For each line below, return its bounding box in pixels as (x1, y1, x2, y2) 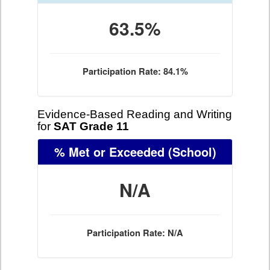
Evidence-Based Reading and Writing (37, 108, 232, 121)
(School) (164, 143, 216, 160)
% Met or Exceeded (54, 143, 165, 160)
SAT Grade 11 (54, 120, 129, 133)
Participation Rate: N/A (87, 227, 183, 239)
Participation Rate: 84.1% (82, 65, 188, 78)
